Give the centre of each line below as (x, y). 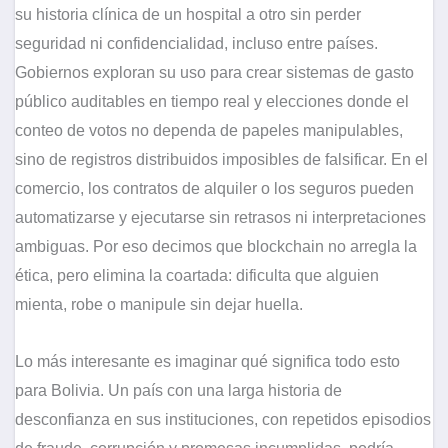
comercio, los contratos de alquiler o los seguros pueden (214, 189)
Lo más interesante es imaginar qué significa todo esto (207, 362)
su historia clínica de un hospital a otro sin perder (188, 15)
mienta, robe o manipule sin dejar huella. (159, 305)
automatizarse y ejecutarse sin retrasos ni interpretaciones (220, 218)
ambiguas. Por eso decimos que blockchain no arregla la (216, 247)
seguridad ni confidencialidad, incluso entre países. (196, 44)
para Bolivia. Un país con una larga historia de (178, 391)
